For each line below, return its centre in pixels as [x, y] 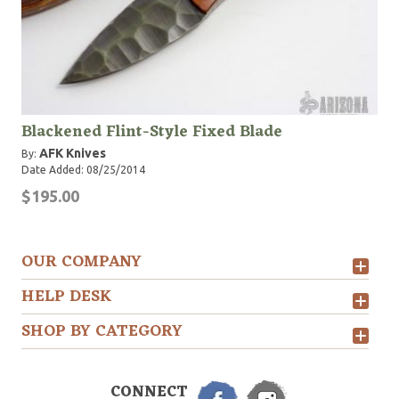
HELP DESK [67, 297]
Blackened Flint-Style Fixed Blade [152, 132]
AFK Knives [73, 153]
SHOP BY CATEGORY [102, 331]
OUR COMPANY [81, 262]
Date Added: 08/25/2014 [83, 170]
